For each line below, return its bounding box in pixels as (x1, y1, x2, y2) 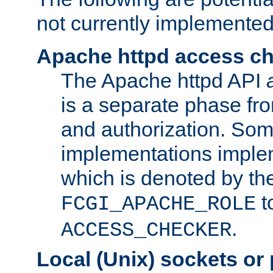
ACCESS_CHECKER (61, 218, 232, 242)
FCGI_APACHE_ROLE (61, 192, 256, 216)
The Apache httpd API (61, 68, 266, 92)
